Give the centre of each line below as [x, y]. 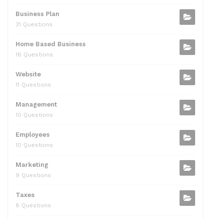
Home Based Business [51, 44]
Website [28, 74]
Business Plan [37, 14]
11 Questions [33, 84]
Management [36, 104]
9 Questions [33, 175]
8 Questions [33, 205]
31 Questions [34, 24]
